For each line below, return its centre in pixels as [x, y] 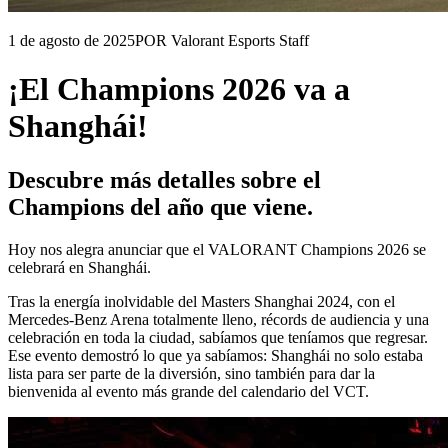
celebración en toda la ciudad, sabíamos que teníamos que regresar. [218, 337]
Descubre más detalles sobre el [164, 179]
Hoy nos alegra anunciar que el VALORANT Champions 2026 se [217, 249]
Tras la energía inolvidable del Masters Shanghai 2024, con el [201, 301]
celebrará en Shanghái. [79, 267]
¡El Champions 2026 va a [179, 89]
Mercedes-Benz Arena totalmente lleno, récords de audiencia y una [218, 319]
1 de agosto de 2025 [71, 40]
